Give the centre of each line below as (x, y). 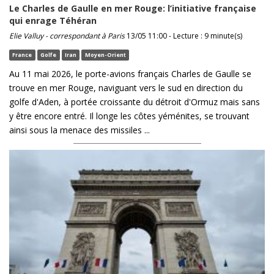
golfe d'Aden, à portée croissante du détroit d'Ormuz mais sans (135, 102)
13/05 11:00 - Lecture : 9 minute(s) (183, 36)
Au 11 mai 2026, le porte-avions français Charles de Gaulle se (130, 74)
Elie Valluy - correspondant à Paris (67, 36)
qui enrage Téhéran (53, 21)
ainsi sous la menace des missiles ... (80, 130)
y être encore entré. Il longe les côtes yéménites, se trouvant (129, 116)
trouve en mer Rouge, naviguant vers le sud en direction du (126, 88)
